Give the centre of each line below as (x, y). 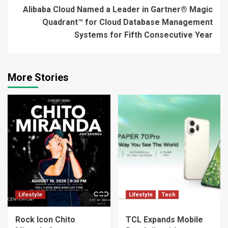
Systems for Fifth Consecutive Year (144, 35)
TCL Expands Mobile (164, 219)
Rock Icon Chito (45, 219)
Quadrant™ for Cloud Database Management (127, 22)
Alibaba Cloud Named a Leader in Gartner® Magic (118, 9)
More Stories (38, 77)
